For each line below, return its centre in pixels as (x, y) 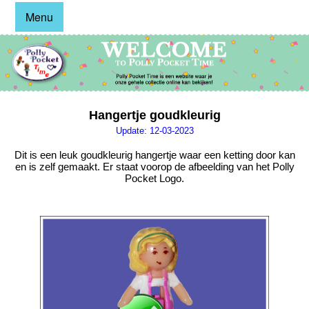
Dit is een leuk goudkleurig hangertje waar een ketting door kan (154, 155)
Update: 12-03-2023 (154, 130)
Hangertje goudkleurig (154, 115)
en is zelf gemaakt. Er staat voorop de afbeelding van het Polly (154, 167)
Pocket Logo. (154, 179)
